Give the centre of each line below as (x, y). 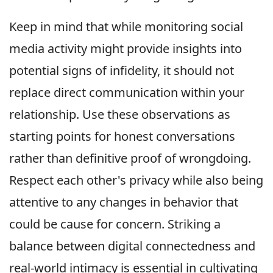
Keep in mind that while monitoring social (126, 27)
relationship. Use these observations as (120, 115)
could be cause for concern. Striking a (115, 224)
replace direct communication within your (127, 93)
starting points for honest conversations (122, 136)
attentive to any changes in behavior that (124, 202)
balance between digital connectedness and (132, 246)
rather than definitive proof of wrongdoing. (130, 158)
